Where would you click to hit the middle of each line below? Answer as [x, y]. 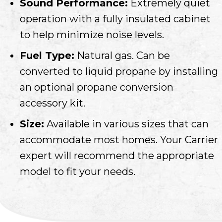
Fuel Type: [47, 55]
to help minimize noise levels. [92, 34]
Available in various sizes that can [126, 124]
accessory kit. [53, 103]
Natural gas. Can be [122, 55]
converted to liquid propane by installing [119, 71]
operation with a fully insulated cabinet [115, 19]
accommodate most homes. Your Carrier [119, 139]
